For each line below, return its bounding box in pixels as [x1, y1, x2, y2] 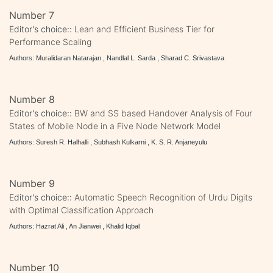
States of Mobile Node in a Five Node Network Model [9, 120, 221, 131]
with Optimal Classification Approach [9, 204, 154, 215]
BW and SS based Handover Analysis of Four [74, 107, 252, 118]
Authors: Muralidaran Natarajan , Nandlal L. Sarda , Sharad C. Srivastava [9, 54, 224, 62]
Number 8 [9, 93, 55, 105]
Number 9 [9, 177, 55, 190]
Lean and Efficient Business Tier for [74, 23, 214, 34]
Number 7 [9, 9, 54, 21]
